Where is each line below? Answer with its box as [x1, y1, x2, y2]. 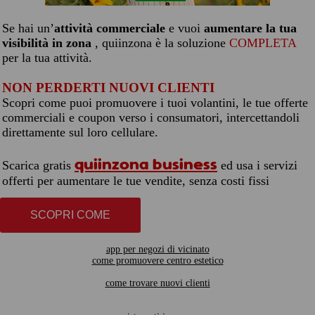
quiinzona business [75, 155, 217, 174]
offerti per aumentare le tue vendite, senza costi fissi [2, 174, 269, 188]
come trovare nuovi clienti [105, 278, 210, 288]
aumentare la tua [204, 21, 297, 35]
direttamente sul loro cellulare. [2, 125, 158, 139]
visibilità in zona [2, 36, 95, 50]
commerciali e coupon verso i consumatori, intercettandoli [2, 110, 300, 124]
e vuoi [165, 21, 204, 35]
